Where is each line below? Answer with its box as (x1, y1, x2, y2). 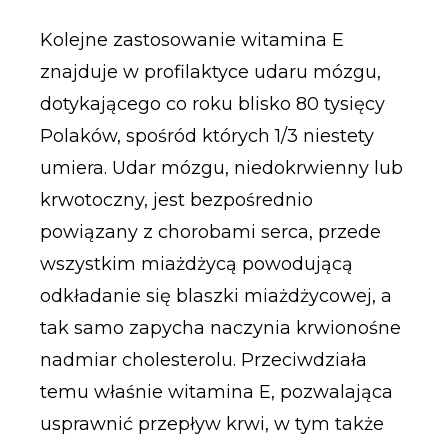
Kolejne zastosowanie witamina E (39, 28, 344, 51)
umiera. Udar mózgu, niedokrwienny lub (39, 156, 403, 179)
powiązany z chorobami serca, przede (39, 220, 381, 243)
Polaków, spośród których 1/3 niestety (39, 124, 374, 147)
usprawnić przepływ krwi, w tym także (39, 412, 384, 435)
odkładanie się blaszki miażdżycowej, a (39, 284, 392, 307)
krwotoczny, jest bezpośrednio (39, 188, 313, 211)
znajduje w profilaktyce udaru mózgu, (39, 60, 381, 83)
